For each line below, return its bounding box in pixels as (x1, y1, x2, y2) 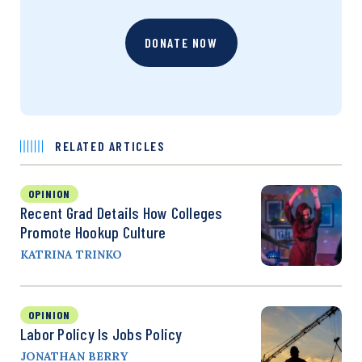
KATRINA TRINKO (20, 247, 122, 263)
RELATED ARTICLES (55, 138, 165, 154)
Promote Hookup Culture (20, 222, 166, 242)
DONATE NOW (144, 35, 218, 51)
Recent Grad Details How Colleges (20, 203, 223, 223)
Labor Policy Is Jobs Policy (20, 324, 183, 344)
